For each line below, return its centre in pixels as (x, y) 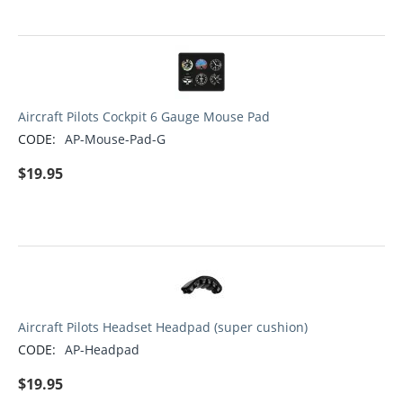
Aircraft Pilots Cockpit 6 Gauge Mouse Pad (144, 117)
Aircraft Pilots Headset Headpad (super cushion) (163, 327)
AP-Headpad (102, 350)
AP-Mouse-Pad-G (115, 139)
